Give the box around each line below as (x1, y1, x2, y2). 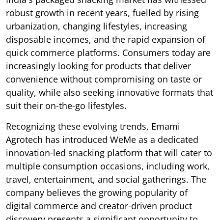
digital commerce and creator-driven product (6, 200, 192, 212)
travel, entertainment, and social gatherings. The (6, 173, 206, 186)
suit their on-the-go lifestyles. (6, 100, 127, 112)
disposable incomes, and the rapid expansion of (6, 33, 205, 46)
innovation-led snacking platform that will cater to (6, 147, 212, 159)
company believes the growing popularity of (6, 187, 188, 199)
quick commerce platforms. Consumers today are (6, 47, 211, 59)
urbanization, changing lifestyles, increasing (6, 20, 187, 32)
